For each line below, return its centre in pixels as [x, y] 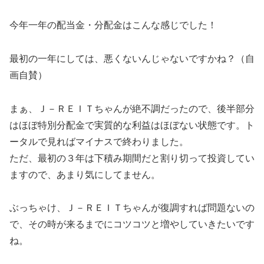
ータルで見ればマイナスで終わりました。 [99, 141]
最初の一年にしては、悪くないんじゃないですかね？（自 [132, 58]
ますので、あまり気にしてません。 [85, 174]
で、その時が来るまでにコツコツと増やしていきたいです [132, 225]
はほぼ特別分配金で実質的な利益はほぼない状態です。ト [132, 125]
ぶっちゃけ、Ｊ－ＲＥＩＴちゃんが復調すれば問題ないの [132, 208]
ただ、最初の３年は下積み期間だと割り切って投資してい [132, 158]
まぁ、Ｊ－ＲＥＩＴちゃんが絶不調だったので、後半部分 [132, 108]
